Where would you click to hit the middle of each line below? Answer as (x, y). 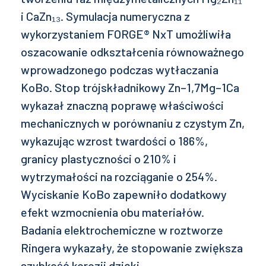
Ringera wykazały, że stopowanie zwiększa (132, 247)
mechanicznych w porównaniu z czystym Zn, (133, 123)
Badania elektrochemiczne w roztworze (122, 229)
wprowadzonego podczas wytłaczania (120, 69)
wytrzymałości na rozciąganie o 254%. (119, 176)
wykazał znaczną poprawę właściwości (122, 105)
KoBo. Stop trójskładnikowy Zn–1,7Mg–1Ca (130, 87)
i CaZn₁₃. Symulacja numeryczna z (105, 16)
